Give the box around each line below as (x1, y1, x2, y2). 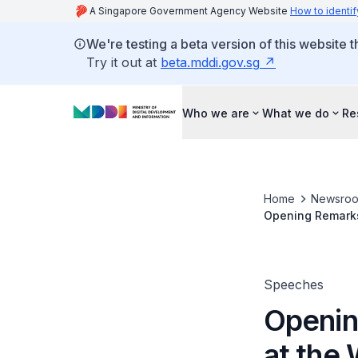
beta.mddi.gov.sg (161, 54, 260, 70)
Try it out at (86, 54, 161, 70)
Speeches (263, 276, 324, 292)
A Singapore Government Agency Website (89, 5, 290, 17)
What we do (262, 105, 329, 120)
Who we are (182, 105, 249, 120)
